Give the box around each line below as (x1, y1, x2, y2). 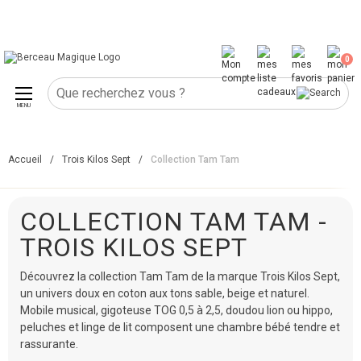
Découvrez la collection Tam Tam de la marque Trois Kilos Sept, (20, 270, 340, 283)
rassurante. (20, 338, 78, 351)
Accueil (8, 154, 42, 165)
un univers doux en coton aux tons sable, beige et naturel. (20, 287, 309, 300)
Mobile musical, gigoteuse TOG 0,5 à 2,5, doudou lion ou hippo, (20, 304, 333, 317)
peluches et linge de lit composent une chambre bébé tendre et (20, 321, 340, 334)
